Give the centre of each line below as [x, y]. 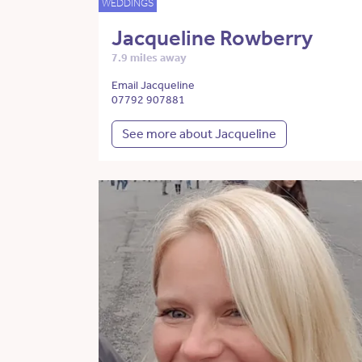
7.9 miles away [149, 58]
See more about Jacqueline [199, 134]
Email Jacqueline [153, 86]
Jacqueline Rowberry [212, 38]
